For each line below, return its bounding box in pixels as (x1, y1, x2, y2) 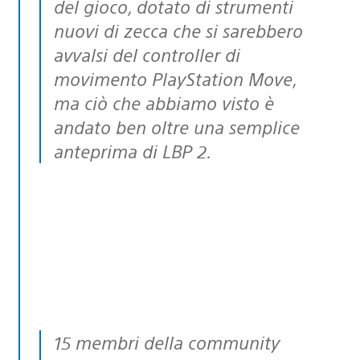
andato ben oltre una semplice (54, 114, 300, 138)
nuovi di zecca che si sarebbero (54, 18, 303, 42)
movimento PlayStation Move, (54, 66, 297, 90)
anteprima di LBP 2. (54, 138, 211, 162)
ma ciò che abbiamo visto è (54, 90, 274, 114)
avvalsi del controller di (54, 42, 240, 66)
